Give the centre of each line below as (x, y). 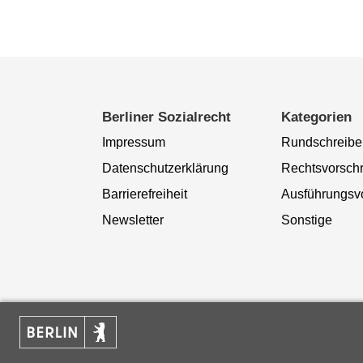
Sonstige (307, 220)
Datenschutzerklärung (165, 168)
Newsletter (132, 220)
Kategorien (317, 117)
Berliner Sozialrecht (166, 117)
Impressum (133, 142)
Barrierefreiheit (144, 194)
